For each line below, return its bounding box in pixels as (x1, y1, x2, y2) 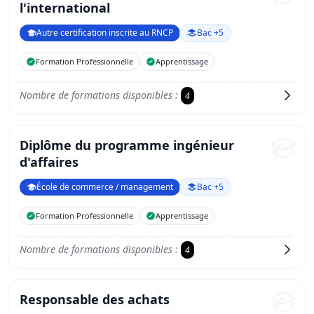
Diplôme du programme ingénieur (20, 137, 234, 153)
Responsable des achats (20, 291, 170, 308)
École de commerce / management (36, 181, 173, 193)
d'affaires (20, 153, 78, 170)
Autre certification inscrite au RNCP (36, 27, 173, 39)
